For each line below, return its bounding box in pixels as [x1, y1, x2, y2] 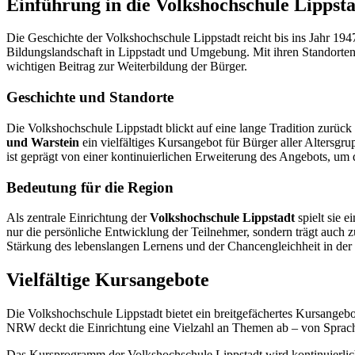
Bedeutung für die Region [6, 178, 174, 196]
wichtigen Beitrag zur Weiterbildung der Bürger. [6, 59, 247, 74]
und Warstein [6, 135, 79, 149]
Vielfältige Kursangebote [6, 269, 209, 291]
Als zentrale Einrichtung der [6, 211, 150, 225]
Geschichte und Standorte [6, 89, 174, 106]
